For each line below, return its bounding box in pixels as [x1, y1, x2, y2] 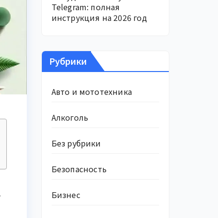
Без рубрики [51, 137, 101, 149]
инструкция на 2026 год [51, 12, 147, 23]
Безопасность [51, 163, 107, 175]
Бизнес [51, 189, 80, 200]
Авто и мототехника [51, 86, 132, 97]
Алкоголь [51, 111, 89, 123]
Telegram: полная [51, 1, 120, 13]
